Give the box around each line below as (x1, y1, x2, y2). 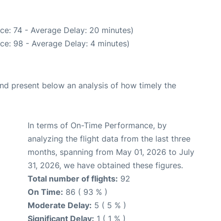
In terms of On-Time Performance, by (28, 120, 167, 130)
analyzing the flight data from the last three (28, 134, 190, 144)
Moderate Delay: (28, 200, 92, 210)
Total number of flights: (28, 174, 118, 184)
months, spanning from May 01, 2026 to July (28, 147, 194, 157)
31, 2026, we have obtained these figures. (28, 160, 183, 170)
